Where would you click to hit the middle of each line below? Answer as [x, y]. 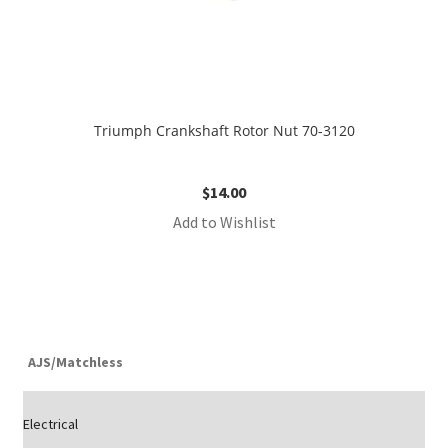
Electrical [50, 424]
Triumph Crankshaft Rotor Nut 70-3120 [224, 131]
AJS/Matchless [75, 362]
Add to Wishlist [224, 222]
